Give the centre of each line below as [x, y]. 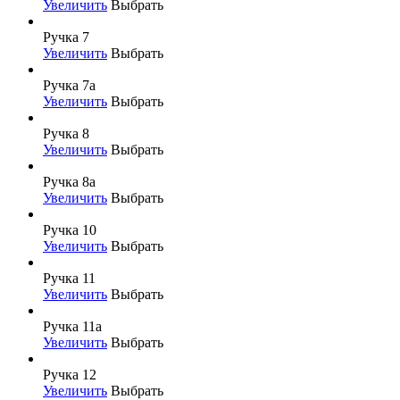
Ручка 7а [69, 85]
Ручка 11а [72, 326]
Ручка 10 [70, 229]
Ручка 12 [70, 374]
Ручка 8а [69, 181]
